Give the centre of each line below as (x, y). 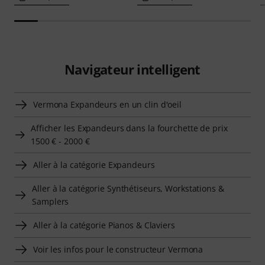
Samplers (51, 202)
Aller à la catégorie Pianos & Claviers (104, 225)
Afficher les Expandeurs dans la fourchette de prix (129, 128)
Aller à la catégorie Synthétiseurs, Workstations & (128, 189)
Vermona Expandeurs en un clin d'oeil (108, 105)
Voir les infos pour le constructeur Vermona (118, 250)
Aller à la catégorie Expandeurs (94, 165)
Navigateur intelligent (132, 70)
